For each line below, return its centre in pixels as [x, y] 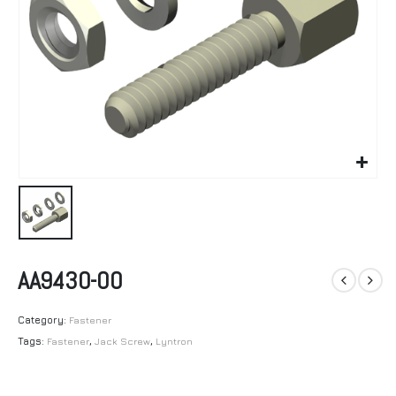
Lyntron [174, 340]
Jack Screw [122, 340]
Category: [43, 320]
